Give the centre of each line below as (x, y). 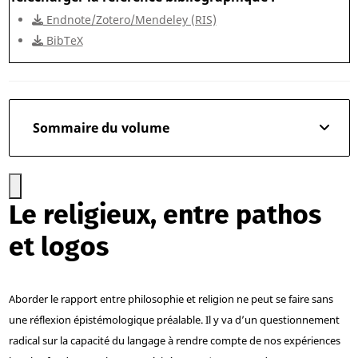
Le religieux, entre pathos (165, 215)
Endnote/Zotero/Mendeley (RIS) (129, 20)
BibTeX (63, 41)
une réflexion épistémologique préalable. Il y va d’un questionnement (174, 320)
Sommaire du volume (101, 128)
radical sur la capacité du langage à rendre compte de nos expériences (174, 341)
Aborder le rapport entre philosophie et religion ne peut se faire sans (171, 299)
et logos (58, 247)
